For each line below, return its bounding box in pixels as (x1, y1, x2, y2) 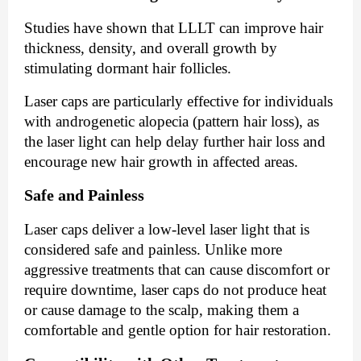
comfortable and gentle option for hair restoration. (24, 321, 331, 338)
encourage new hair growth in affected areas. (24, 152, 298, 170)
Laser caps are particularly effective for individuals (24, 92, 333, 110)
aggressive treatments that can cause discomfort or (24, 260, 330, 278)
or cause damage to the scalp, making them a (24, 301, 299, 318)
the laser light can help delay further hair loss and (24, 132, 326, 150)
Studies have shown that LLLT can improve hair (24, 19, 323, 36)
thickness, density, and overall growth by (24, 39, 277, 56)
